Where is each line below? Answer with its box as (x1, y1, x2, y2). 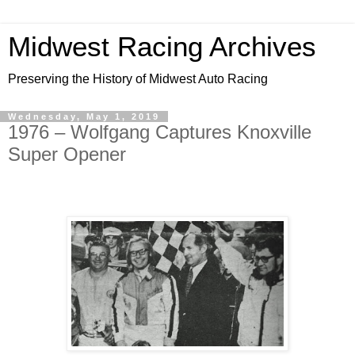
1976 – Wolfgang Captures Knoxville (8, 121, 311, 143)
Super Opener (8, 143, 126, 165)
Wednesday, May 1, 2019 (8, 112, 160, 121)
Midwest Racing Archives (8, 32, 316, 62)
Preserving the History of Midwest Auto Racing (8, 72, 268, 86)
